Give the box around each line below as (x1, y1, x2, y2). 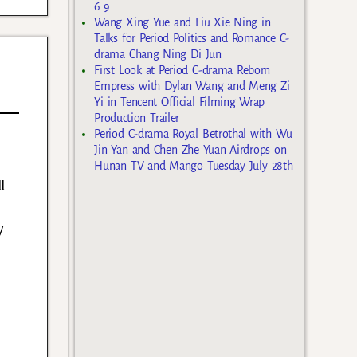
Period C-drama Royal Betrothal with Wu (94, 127, 292, 141)
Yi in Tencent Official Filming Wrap (94, 96, 265, 109)
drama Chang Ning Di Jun (94, 48, 222, 61)
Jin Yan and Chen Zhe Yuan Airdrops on (94, 143, 287, 157)
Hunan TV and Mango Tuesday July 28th (94, 159, 293, 173)
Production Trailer (94, 112, 179, 125)
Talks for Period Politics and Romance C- (94, 32, 289, 45)
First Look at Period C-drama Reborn (94, 64, 271, 77)
